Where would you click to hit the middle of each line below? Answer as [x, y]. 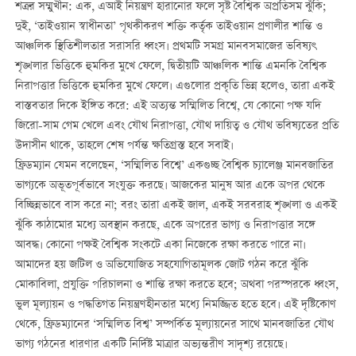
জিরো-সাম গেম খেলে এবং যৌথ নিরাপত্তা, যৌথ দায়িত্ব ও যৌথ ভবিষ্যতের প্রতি [176, 126]
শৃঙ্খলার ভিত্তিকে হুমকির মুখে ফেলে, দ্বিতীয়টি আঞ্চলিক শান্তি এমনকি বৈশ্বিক [170, 66]
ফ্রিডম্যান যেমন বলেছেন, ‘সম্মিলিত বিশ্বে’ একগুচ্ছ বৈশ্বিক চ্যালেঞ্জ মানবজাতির [174, 166]
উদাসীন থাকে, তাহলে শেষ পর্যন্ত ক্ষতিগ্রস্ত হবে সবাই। [124, 146]
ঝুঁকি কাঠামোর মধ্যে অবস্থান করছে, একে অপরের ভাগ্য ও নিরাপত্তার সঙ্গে [165, 225]
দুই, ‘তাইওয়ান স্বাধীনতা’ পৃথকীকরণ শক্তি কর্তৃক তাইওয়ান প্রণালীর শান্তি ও [168, 27]
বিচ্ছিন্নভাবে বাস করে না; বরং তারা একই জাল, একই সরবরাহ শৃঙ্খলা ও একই [176, 205]
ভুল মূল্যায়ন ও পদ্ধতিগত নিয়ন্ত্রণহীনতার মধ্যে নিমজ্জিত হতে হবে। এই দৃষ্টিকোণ [175, 305]
